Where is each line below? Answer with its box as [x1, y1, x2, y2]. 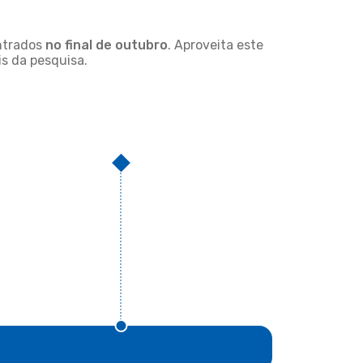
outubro [115, 37, 168, 53]
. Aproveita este [168, 37, 263, 53]
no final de [45, 37, 112, 53]
